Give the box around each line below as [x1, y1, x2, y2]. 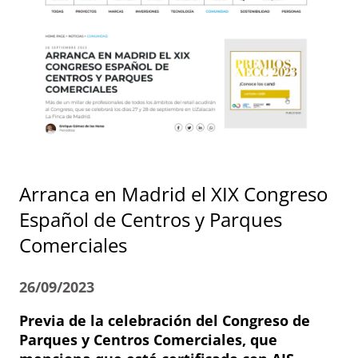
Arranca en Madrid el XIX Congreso [19, 180, 328, 207]
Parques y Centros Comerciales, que [19, 329, 277, 349]
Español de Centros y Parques [19, 205, 282, 233]
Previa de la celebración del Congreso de [19, 310, 310, 330]
